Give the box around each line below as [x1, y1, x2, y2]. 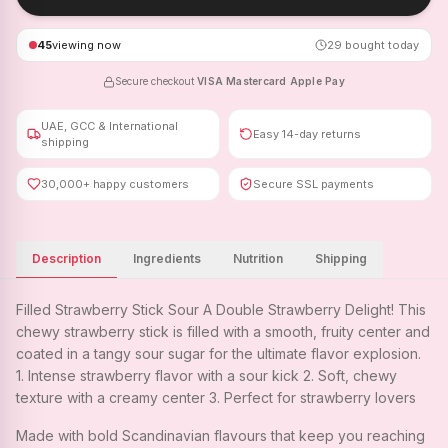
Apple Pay [289, 75, 345, 87]
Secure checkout [115, 75, 195, 87]
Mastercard [226, 75, 287, 87]
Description [32, 251, 101, 266]
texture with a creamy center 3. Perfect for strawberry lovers [16, 389, 416, 406]
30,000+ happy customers [41, 177, 189, 191]
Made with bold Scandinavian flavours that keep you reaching [16, 427, 425, 444]
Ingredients [133, 251, 201, 266]
